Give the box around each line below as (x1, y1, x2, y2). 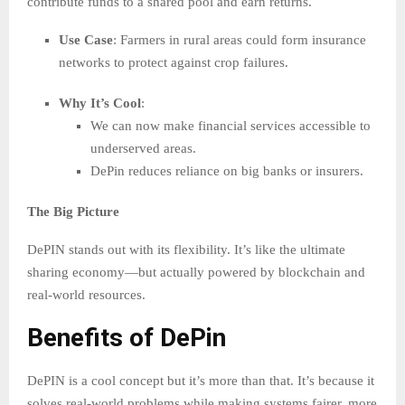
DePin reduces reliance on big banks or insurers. (90, 164, 363, 179)
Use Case (59, 33, 113, 48)
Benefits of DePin (27, 323, 226, 353)
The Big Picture (27, 204, 119, 220)
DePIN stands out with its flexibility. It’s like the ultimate (27, 242, 345, 258)
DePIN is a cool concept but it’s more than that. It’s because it (27, 373, 374, 389)
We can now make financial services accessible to (90, 118, 371, 134)
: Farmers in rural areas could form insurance (113, 33, 366, 48)
